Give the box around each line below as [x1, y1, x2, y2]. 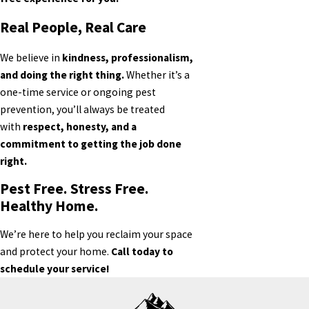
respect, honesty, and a [23, 119, 137, 133]
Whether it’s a [124, 68, 190, 81]
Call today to [111, 244, 173, 258]
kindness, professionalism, [62, 50, 193, 64]
